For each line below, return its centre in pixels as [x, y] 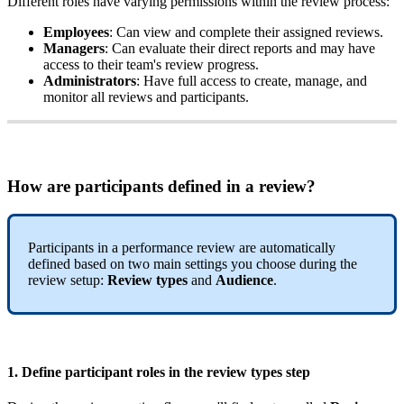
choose [276, 263]
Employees [76, 32]
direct [234, 48]
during [318, 263]
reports [273, 48]
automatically [298, 247]
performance [157, 247]
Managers [74, 48]
